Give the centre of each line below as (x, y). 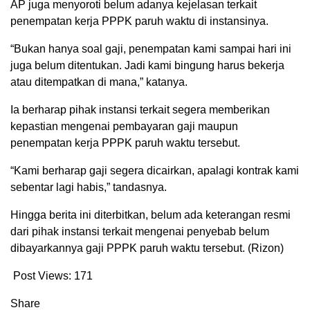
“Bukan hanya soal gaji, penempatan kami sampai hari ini (151, 49)
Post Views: (42, 276)
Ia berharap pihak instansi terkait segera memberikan (140, 110)
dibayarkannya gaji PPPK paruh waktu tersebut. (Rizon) (147, 248)
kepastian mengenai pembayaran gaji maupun (124, 127)
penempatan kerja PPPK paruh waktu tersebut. (125, 143)
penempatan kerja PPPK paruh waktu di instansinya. (139, 21)
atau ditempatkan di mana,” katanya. (99, 82)
